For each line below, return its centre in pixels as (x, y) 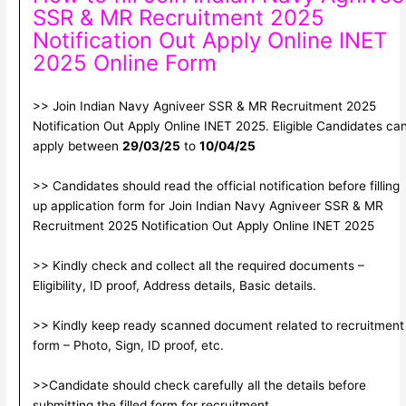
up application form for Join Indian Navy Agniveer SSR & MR (208, 205)
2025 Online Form (124, 63)
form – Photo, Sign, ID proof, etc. (128, 345)
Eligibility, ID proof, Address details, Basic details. (174, 285)
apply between (77, 146)
